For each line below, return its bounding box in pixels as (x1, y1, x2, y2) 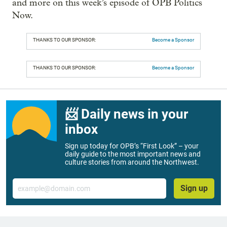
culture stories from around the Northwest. (65, 158, 199, 166)
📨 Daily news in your (65, 106, 188, 122)
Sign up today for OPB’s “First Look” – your (65, 141, 199, 150)
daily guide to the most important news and (65, 149, 201, 158)
